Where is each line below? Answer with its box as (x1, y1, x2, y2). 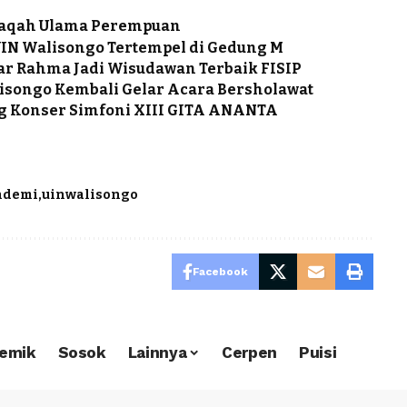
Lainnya (127, 343, 187, 362)
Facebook (192, 264, 248, 278)
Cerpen (222, 343, 278, 362)
